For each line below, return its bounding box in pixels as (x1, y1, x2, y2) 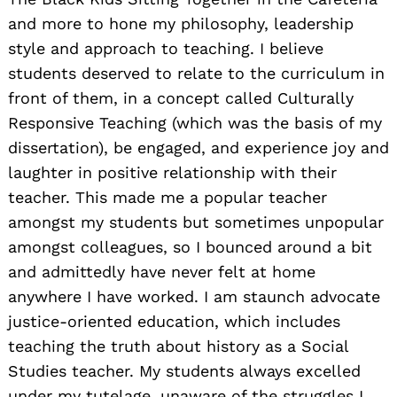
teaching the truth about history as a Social (8, 337, 348, 356)
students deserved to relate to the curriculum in (8, 64, 385, 83)
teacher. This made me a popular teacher (8, 188, 327, 207)
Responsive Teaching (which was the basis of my (8, 113, 382, 133)
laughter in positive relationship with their (8, 163, 337, 183)
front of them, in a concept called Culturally (8, 89, 354, 108)
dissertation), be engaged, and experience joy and (8, 138, 389, 158)
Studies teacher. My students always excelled (8, 362, 361, 381)
